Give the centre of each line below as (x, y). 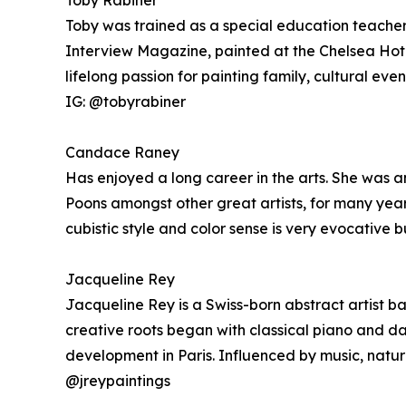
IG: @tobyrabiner (126, 101)
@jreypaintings (118, 381)
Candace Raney (122, 152)
